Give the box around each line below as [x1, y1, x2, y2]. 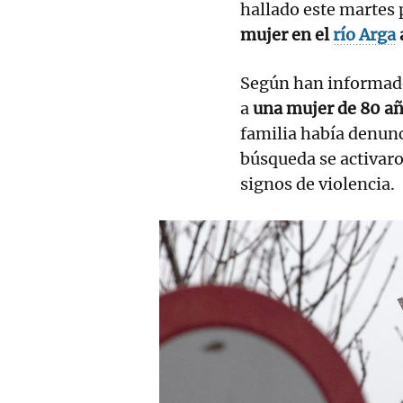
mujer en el [240, 23, 333, 45]
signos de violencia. [240, 173, 395, 194]
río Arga [333, 23, 396, 45]
